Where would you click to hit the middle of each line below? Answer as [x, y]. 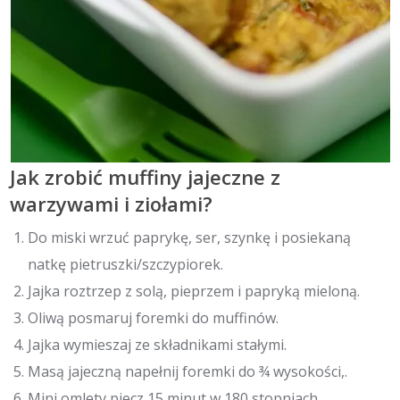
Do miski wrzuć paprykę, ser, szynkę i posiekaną [190, 238]
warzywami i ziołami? [112, 203]
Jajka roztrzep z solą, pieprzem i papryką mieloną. [194, 292]
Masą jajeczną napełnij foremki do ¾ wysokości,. [188, 372]
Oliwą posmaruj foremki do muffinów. [154, 318]
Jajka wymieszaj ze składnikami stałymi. [158, 345]
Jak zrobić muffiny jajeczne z [146, 176]
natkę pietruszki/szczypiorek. [126, 265]
